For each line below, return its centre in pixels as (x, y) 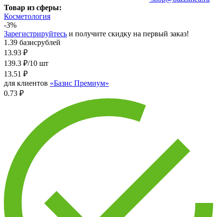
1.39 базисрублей (32, 42)
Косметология (27, 16)
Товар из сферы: (33, 7)
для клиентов (27, 83)
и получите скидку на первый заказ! (128, 33)
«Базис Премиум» (79, 83)
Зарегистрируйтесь (35, 33)
